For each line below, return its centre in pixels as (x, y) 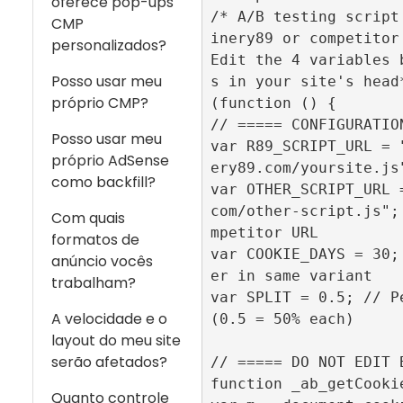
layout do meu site (116, 340)
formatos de (95, 240)
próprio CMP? (100, 103)
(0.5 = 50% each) (282, 319)
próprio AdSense (110, 161)
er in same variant (291, 276)
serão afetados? (109, 362)
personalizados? (109, 45)
